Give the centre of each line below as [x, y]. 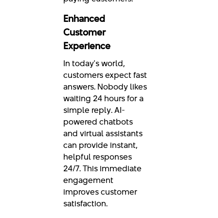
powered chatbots [98, 122]
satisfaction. [85, 204]
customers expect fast [105, 75]
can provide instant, [100, 145]
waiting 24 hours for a [103, 99]
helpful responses [98, 157]
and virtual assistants [103, 134]
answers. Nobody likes [105, 87]
